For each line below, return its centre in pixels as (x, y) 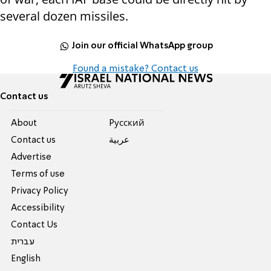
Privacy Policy (40, 191)
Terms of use (38, 175)
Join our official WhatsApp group (142, 46)
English (26, 259)
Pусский (126, 124)
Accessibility (38, 208)
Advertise (31, 158)
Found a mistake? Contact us (135, 69)
